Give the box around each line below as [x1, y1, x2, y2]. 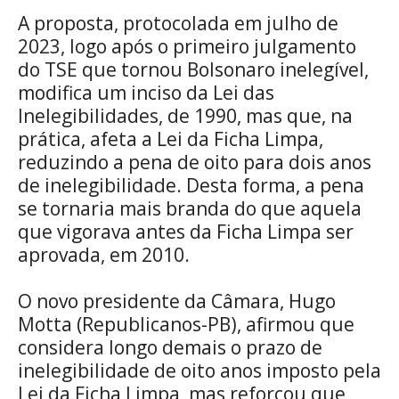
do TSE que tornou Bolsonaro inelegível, [18, 56, 369, 82]
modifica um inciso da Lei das [18, 79, 274, 105]
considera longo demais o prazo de [18, 334, 322, 360]
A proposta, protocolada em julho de [18, 10, 338, 36]
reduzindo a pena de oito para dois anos [18, 149, 371, 175]
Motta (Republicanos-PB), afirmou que [18, 311, 354, 337]
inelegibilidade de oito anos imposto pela [18, 357, 381, 383]
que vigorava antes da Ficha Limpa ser [18, 218, 354, 244]
